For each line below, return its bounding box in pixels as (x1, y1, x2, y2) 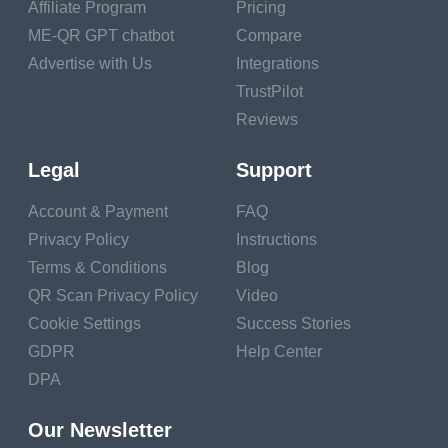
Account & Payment (28, 203, 168, 221)
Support (236, 159, 312, 182)
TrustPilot (236, 83, 303, 101)
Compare (236, 27, 302, 45)
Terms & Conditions (28, 259, 167, 277)
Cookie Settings (28, 315, 141, 333)
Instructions (236, 231, 317, 249)
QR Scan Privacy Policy (28, 287, 198, 305)
